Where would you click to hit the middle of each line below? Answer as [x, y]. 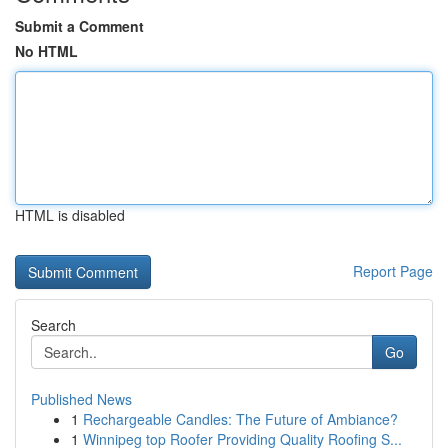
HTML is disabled [70, 215]
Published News [81, 399]
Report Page [393, 271]
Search [53, 325]
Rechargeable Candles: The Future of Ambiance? [240, 419]
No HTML [46, 51]
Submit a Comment [79, 26]
